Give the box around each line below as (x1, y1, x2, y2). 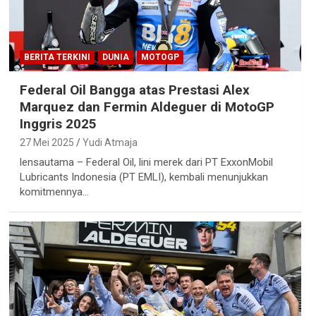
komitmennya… (19, 186, 89, 199)
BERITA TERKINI (23, 52, 90, 63)
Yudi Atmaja (82, 137, 138, 149)
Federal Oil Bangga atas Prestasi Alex (19, 82, 250, 99)
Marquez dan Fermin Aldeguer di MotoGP (19, 99, 274, 116)
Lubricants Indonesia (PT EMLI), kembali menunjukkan (19, 171, 268, 184)
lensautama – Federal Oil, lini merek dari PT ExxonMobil (19, 156, 273, 169)
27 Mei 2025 (19, 137, 74, 149)
